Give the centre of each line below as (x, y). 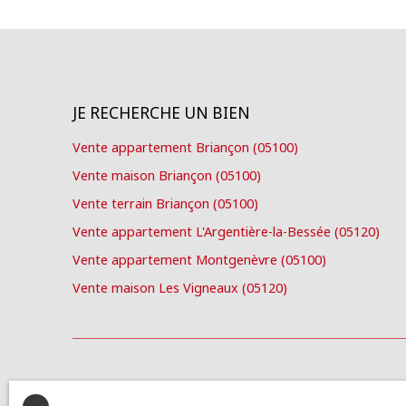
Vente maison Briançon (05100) (167, 175)
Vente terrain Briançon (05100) (165, 203)
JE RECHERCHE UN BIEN (161, 113)
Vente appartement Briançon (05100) (185, 147)
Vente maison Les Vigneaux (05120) (180, 288)
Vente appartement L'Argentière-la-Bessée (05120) (226, 232)
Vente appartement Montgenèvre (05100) (199, 260)
